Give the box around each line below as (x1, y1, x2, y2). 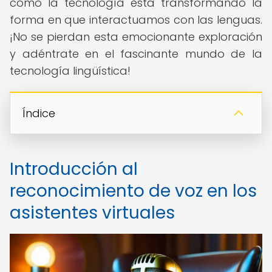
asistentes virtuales (10, 201, 175, 225)
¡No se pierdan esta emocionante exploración (10, 29, 262, 44)
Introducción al (10, 157, 138, 181)
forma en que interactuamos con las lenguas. (10, 12, 262, 27)
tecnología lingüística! (10, 63, 131, 78)
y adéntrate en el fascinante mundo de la (10, 46, 262, 61)
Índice (22, 106, 55, 121)
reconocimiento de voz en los (10, 179, 257, 203)
